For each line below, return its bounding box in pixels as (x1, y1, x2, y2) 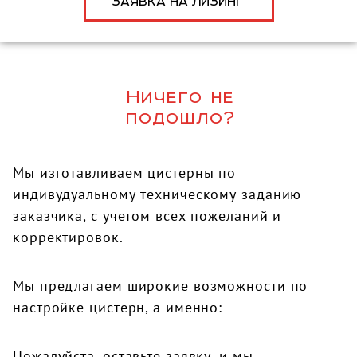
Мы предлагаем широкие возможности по (13, 277, 308, 296)
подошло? (125, 106, 236, 127)
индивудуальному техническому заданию (13, 184, 302, 203)
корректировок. (13, 227, 124, 246)
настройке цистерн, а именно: (13, 298, 223, 317)
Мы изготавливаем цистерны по (13, 163, 237, 182)
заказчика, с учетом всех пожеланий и (13, 206, 282, 225)
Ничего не (126, 85, 235, 107)
